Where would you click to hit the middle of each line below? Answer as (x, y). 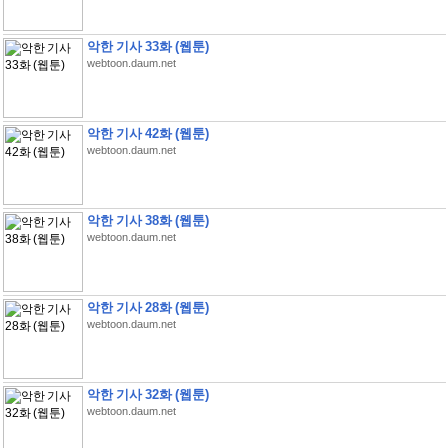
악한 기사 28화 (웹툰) (147, 307)
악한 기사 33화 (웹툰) (147, 46)
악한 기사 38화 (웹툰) (147, 220)
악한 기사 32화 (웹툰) (147, 394)
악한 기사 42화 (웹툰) (147, 133)
